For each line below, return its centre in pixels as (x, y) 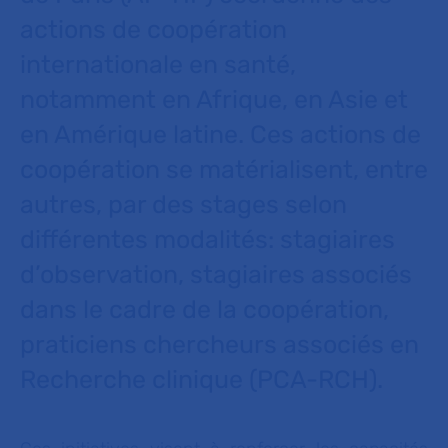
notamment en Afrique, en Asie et (214, 99)
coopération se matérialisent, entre (224, 169)
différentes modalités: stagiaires (207, 239)
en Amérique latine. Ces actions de (220, 134)
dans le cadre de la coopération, (204, 309)
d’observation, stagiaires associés (216, 274)
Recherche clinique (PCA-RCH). (201, 379)
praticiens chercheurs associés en (219, 344)
